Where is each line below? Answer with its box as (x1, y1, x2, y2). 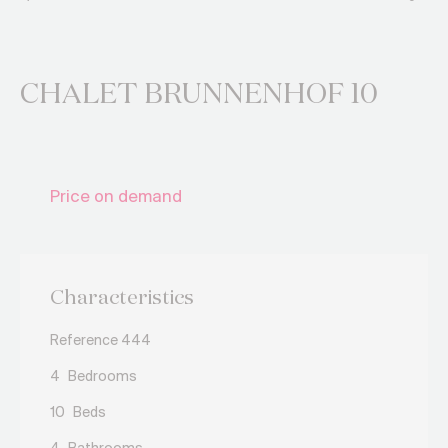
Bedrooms (65, 370, 137, 385)
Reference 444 (50, 334, 151, 349)
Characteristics (50, 288, 194, 308)
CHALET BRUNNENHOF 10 (20, 81, 378, 109)
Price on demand (50, 188, 182, 207)
